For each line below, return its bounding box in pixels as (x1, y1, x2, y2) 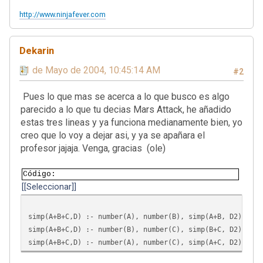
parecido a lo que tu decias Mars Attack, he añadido (21, 103, 231, 115)
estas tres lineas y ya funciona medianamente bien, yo (21, 116, 242, 128)
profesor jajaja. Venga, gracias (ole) (21, 142, 166, 154)
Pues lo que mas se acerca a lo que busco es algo (21, 90, 230, 102)
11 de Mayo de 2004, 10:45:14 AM (19, 64, 160, 76)
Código (23, 169, 51, 178)
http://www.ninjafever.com (19, 9, 106, 19)
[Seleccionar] (24, 181, 74, 192)
